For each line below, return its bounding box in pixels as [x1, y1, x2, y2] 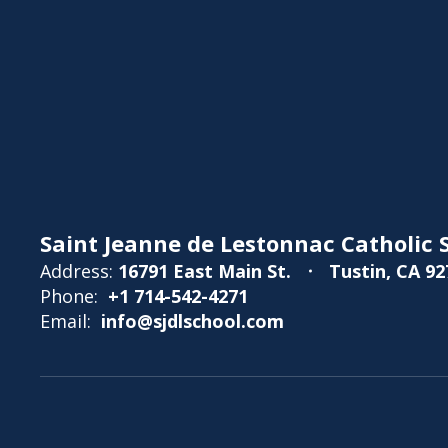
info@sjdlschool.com [101, 309, 284, 333]
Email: [40, 309, 91, 333]
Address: [40, 259, 113, 283]
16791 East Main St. [118, 259, 291, 283]
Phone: [40, 284, 98, 308]
